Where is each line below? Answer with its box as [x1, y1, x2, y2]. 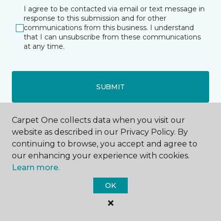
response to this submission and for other [24, 14, 166, 23]
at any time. [24, 42, 65, 51]
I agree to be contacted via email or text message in [24, 4, 205, 14]
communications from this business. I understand [24, 23, 194, 33]
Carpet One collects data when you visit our [12, 115, 185, 125]
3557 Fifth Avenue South [70, 187, 151, 197]
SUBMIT [96, 82, 125, 91]
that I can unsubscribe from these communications [24, 33, 201, 42]
